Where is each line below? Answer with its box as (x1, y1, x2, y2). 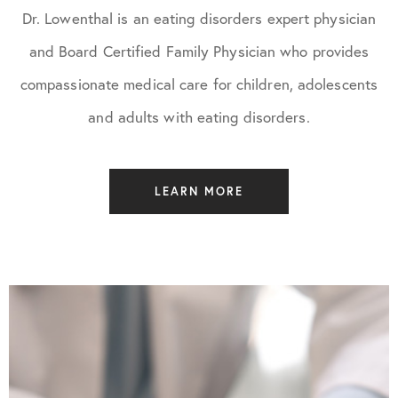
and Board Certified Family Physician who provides (28, 41, 370, 60)
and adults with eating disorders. (88, 107, 310, 126)
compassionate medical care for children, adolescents (20, 74, 378, 93)
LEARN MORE (155, 183, 243, 199)
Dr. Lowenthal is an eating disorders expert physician (21, 8, 377, 28)
